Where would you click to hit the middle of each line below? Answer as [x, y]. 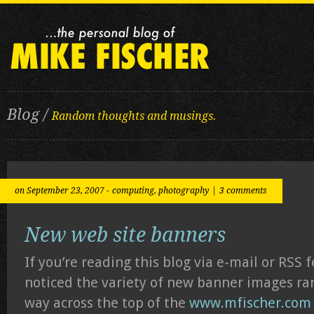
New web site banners [125, 235]
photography [184, 191]
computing [133, 191]
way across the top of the [107, 303]
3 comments [243, 191]
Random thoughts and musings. [134, 116]
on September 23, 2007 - [62, 191]
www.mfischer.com [250, 303]
